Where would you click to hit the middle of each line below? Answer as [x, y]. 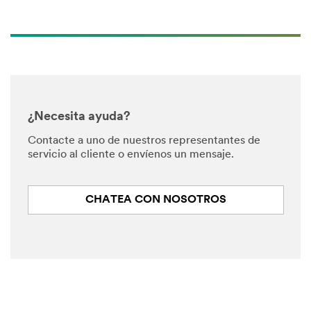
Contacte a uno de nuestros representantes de [144, 141]
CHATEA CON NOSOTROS [155, 200]
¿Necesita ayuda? [79, 117]
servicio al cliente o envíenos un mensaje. [131, 155]
